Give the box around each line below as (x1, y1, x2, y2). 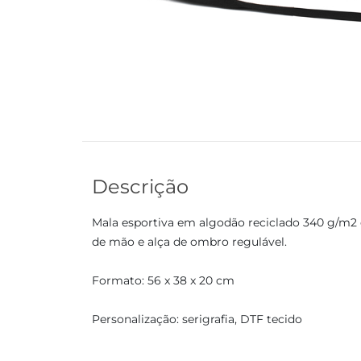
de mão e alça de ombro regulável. (92, 234, 287, 249)
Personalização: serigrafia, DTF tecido (92, 312, 302, 326)
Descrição (92, 175, 189, 198)
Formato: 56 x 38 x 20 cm (92, 273, 234, 288)
